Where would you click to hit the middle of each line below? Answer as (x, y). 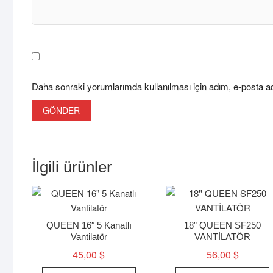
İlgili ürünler (72, 167)
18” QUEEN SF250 (223, 225)
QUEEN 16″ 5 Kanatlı (89, 225)
